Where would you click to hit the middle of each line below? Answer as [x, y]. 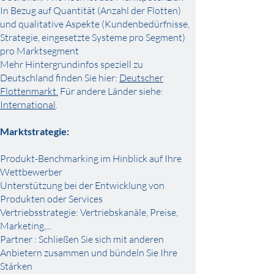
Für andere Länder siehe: [112, 91]
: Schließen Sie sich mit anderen [99, 239]
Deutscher [141, 78]
